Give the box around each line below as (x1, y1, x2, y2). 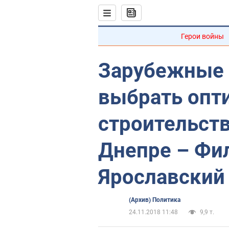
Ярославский (98, 165, 225, 189)
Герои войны (181, 32, 224, 40)
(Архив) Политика (129, 196, 180, 203)
